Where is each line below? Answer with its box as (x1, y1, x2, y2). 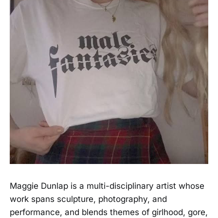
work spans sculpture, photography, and (10, 194, 167, 204)
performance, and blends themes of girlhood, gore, (10, 207, 208, 217)
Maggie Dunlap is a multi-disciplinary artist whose (10, 181, 204, 191)
